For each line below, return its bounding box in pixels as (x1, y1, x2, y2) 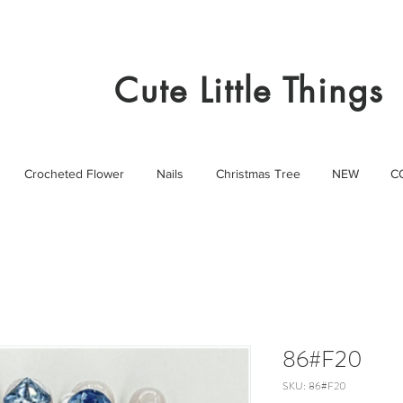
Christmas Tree (215, 166, 300, 182)
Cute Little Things (114, 69, 384, 113)
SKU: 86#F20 (282, 378, 346, 395)
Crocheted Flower (24, 166, 124, 182)
